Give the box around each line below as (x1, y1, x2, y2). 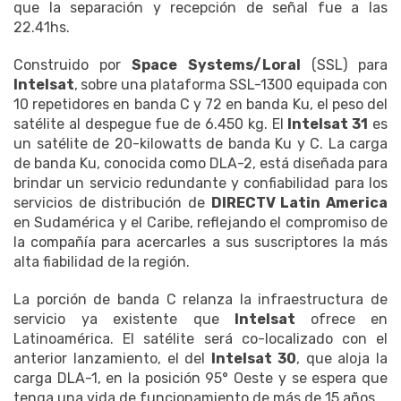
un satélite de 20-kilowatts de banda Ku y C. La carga (13, 135, 388, 153)
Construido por (13, 56, 132, 74)
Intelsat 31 (287, 115, 369, 133)
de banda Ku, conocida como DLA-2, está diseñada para (13, 155, 388, 173)
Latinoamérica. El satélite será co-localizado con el (13, 330, 388, 348)
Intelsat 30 (211, 350, 296, 368)
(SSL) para (300, 56, 388, 74)
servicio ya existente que (13, 311, 235, 328)
